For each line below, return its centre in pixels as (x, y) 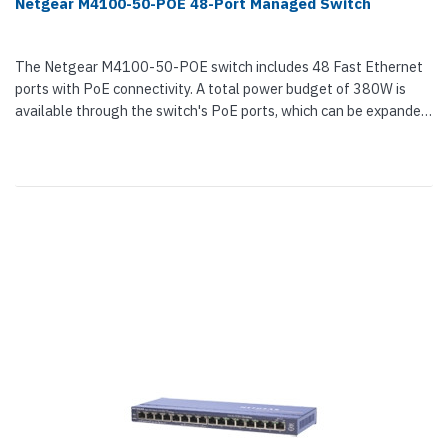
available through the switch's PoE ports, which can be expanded (222, 110)
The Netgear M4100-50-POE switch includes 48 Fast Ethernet (219, 66)
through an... (55, 132)
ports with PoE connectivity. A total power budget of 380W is (210, 88)
